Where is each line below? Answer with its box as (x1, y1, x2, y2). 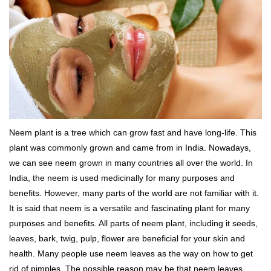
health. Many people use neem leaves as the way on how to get (9, 249, 253, 259)
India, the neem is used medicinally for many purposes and (9, 173, 235, 183)
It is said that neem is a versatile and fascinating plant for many (9, 203, 250, 214)
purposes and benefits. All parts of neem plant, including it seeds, (9, 218, 258, 229)
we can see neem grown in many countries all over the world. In (9, 158, 253, 168)
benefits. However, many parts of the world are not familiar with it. (9, 188, 259, 198)
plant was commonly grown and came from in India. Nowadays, (9, 143, 251, 153)
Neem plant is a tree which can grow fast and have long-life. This (9, 128, 256, 138)
